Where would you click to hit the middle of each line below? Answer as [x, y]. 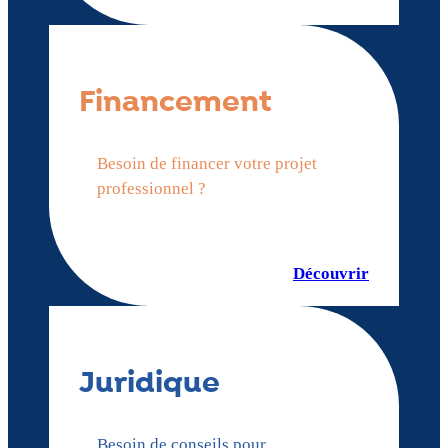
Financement [175, 102]
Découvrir [331, 273]
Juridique [149, 383]
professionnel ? [151, 188]
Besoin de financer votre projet [206, 163]
